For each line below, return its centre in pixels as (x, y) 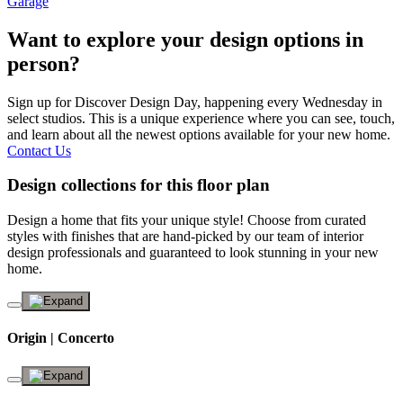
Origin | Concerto (61, 338)
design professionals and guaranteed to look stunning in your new (193, 253)
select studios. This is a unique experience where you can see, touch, (201, 118)
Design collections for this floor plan (139, 185)
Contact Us (39, 150)
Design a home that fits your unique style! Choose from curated (187, 220)
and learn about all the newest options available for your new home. (199, 134)
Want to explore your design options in (185, 39)
